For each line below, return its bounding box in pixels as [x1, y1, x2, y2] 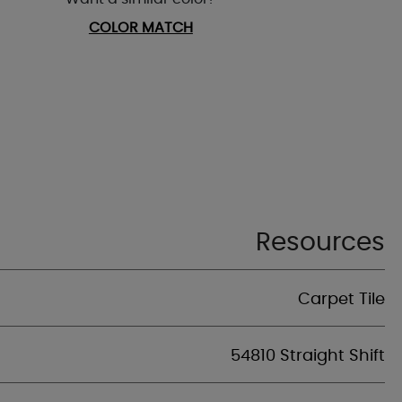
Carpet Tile [298, 292, 385, 308]
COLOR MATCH [88, 21, 193, 35]
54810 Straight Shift [231, 348, 385, 364]
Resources [256, 231, 385, 256]
